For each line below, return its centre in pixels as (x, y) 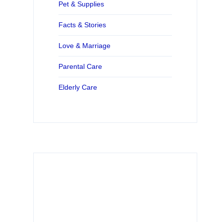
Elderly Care (78, 87)
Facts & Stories (82, 25)
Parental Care (80, 67)
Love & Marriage (84, 46)
